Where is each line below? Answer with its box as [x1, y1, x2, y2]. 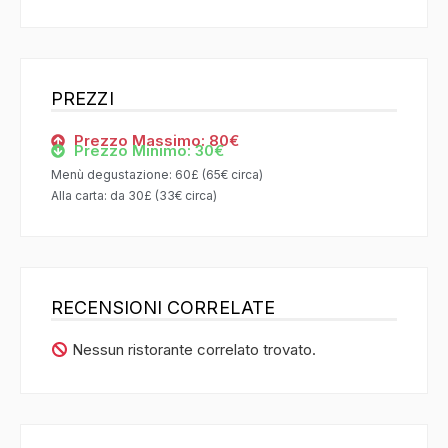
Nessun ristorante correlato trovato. [68, 340, 317, 360]
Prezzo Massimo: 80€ [73, 131, 239, 151]
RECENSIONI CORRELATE [51, 297, 275, 319]
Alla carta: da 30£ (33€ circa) [51, 188, 217, 204]
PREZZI [51, 88, 114, 110]
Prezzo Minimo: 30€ [73, 141, 224, 161]
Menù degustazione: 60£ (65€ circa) [51, 167, 263, 183]
